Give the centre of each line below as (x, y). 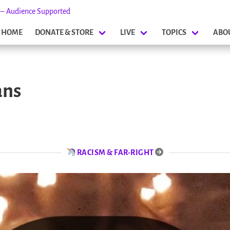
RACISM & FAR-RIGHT (115, 152)
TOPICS (174, 32)
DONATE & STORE (64, 32)
